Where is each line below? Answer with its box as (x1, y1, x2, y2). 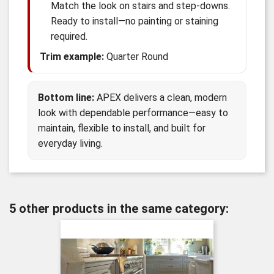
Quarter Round (104, 51, 168, 62)
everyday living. (38, 138, 103, 149)
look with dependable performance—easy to (38, 107, 228, 119)
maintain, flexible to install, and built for (38, 122, 206, 134)
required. (51, 31, 87, 42)
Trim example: (40, 51, 104, 62)
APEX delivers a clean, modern (94, 92, 227, 103)
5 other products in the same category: (9, 201, 229, 216)
